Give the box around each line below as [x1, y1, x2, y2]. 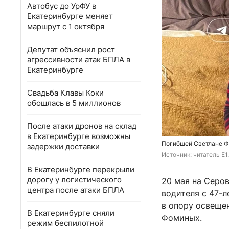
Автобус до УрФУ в [27, 1, 96, 11]
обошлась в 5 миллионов [27, 98, 121, 108]
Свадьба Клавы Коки [27, 88, 104, 98]
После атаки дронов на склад [27, 121, 136, 131]
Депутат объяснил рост [27, 44, 115, 54]
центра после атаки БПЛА [27, 185, 124, 195]
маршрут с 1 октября [27, 21, 104, 31]
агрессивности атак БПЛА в [27, 55, 130, 64]
